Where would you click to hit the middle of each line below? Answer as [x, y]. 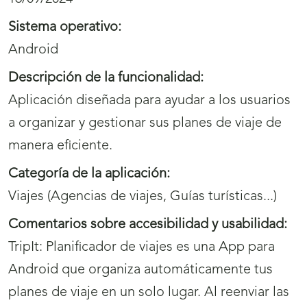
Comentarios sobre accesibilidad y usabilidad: [148, 224]
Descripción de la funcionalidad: [106, 78]
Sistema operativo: [65, 27]
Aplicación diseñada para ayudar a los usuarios [149, 100]
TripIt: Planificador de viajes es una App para [142, 247]
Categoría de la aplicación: [89, 174]
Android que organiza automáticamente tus [140, 270]
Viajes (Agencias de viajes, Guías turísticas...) [143, 196]
